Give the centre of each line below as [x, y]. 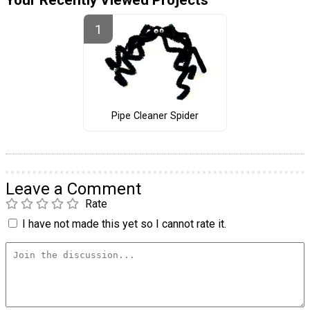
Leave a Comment [73, 189]
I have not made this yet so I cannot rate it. [124, 224]
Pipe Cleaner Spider [155, 116]
